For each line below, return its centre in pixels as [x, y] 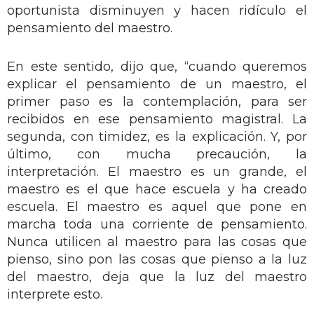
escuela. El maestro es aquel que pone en [157, 206]
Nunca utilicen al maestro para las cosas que [157, 241]
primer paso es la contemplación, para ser [157, 101]
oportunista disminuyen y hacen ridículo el [157, 10]
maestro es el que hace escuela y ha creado [157, 189]
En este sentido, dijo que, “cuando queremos [157, 66]
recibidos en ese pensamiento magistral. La [157, 119]
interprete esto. [55, 294]
